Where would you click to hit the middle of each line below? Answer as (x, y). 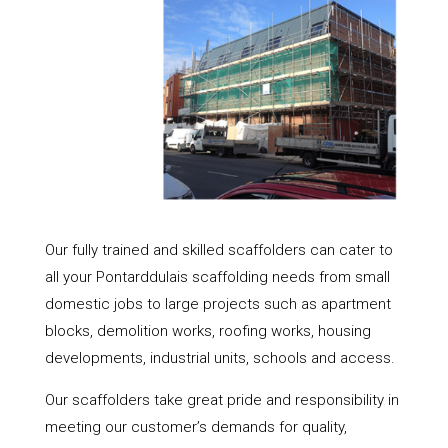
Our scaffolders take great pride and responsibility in (221, 399)
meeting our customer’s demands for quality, (195, 426)
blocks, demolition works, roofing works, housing (207, 330)
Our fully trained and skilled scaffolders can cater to (218, 249)
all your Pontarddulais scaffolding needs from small (217, 276)
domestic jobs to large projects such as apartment (217, 303)
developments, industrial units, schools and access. (219, 357)
